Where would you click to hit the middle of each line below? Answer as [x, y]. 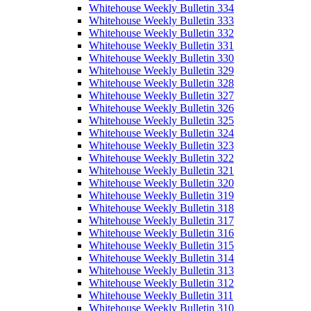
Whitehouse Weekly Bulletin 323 [161, 145]
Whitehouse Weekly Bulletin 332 [161, 33]
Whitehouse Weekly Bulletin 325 [161, 120]
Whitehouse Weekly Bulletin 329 [161, 70]
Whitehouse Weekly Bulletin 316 [161, 233]
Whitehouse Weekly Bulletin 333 [161, 20]
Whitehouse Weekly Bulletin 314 [161, 258]
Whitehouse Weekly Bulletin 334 [161, 8]
